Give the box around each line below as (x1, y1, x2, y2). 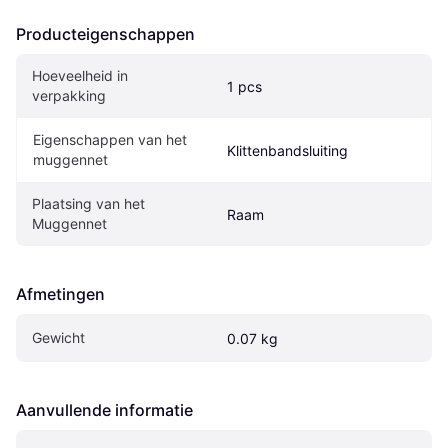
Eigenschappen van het (33, 131, 187, 149)
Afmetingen (16, 284, 105, 305)
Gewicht (32, 329, 85, 347)
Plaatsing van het (32, 195, 145, 213)
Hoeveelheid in (32, 67, 128, 85)
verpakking (32, 87, 106, 105)
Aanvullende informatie (16, 400, 193, 421)
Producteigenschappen (16, 24, 195, 45)
